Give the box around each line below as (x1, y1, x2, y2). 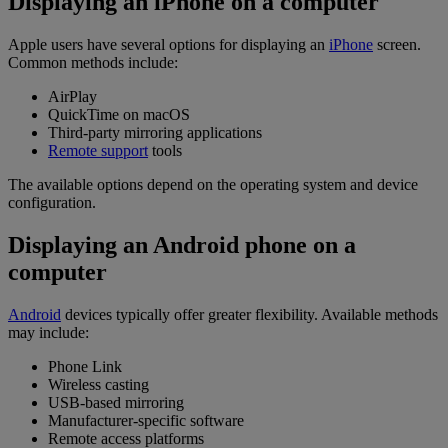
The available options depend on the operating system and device (8, 176, 418, 194)
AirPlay (48, 88, 97, 106)
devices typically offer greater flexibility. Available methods (61, 305, 438, 323)
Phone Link (48, 357, 122, 375)
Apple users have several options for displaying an (8, 36, 329, 54)
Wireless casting (48, 375, 149, 393)
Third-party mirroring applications (48, 124, 262, 142)
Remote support (48, 142, 148, 160)
